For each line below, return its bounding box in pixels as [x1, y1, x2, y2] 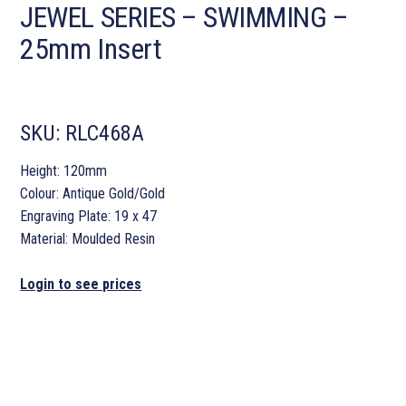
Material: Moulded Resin [20, 230, 156, 248]
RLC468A [65, 121, 145, 147]
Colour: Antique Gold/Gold [20, 185, 166, 203]
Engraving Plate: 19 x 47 [20, 208, 158, 226]
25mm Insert [20, 32, 162, 67]
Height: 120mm [20, 162, 108, 180]
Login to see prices [20, 275, 142, 294]
